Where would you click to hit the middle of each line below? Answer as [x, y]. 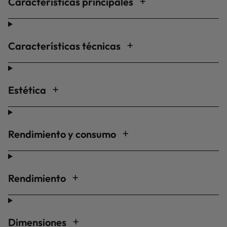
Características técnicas [65, 46]
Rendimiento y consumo [63, 134]
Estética [28, 90]
